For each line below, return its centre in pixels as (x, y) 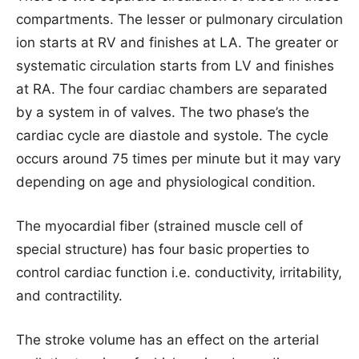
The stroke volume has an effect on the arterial (167, 340)
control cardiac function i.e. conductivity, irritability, (179, 273)
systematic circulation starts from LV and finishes (175, 66)
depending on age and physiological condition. (166, 182)
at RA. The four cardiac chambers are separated (172, 89)
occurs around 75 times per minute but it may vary (178, 159)
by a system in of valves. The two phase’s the (163, 113)
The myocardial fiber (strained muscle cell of (159, 226)
